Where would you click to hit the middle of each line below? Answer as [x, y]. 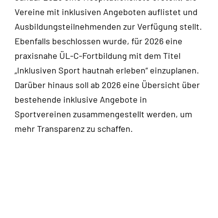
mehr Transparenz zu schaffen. [73, 129]
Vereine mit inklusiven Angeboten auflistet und [106, 12]
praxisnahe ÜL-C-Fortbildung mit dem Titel [97, 56]
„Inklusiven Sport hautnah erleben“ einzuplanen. [107, 70]
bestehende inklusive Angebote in [81, 100]
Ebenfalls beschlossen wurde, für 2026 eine [98, 41]
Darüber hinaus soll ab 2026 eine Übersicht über [107, 85]
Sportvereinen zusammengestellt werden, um [103, 114]
